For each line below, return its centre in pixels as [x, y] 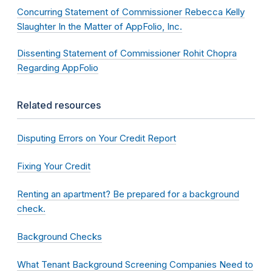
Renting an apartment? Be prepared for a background [128, 194]
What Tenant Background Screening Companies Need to [135, 265]
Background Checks [59, 237]
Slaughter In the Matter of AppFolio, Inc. [100, 27]
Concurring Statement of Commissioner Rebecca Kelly [131, 12]
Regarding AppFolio [58, 68]
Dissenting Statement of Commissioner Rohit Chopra [127, 53]
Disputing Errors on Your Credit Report [97, 138]
